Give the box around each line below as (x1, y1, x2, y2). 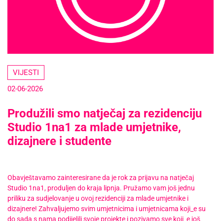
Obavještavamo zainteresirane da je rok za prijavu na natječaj (7, 174, 194, 182)
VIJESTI (13, 68, 39, 77)
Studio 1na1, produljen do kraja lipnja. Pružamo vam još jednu (7, 184, 195, 192)
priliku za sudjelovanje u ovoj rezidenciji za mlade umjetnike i (7, 194, 188, 203)
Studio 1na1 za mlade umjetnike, (7, 120, 181, 135)
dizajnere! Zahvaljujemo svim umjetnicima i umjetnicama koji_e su (7, 205, 206, 213)
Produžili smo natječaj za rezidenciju (7, 107, 202, 121)
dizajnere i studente (7, 134, 111, 148)
